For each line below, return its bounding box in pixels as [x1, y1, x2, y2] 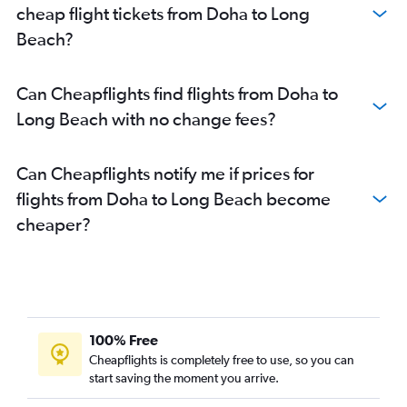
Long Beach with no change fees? [16, 108, 276, 129]
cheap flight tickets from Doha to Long [16, 3, 310, 24]
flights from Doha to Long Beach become [16, 188, 331, 209]
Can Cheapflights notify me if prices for [16, 163, 314, 184]
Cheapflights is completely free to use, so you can [89, 352, 354, 367]
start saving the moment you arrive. [89, 371, 279, 385]
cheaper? [16, 213, 91, 234]
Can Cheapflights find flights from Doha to [16, 83, 338, 104]
